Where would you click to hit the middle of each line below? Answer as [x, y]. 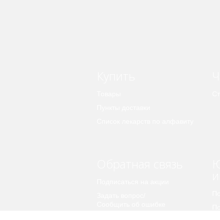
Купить [116, 76]
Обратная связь [140, 164]
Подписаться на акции [133, 182]
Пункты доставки [124, 108]
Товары [109, 94]
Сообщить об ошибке [131, 205]
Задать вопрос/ [121, 196]
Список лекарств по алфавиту [145, 122]
